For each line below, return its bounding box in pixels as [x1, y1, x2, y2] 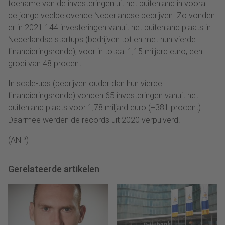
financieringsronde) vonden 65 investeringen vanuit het [8, 91, 198, 101]
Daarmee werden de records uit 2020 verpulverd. [8, 115, 180, 125]
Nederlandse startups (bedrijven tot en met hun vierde [8, 35, 196, 45]
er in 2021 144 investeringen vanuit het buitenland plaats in [8, 23, 211, 33]
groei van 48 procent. [8, 59, 83, 69]
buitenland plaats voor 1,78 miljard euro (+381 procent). [8, 103, 203, 113]
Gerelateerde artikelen [8, 164, 99, 175]
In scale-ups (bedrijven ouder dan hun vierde [8, 79, 162, 89]
